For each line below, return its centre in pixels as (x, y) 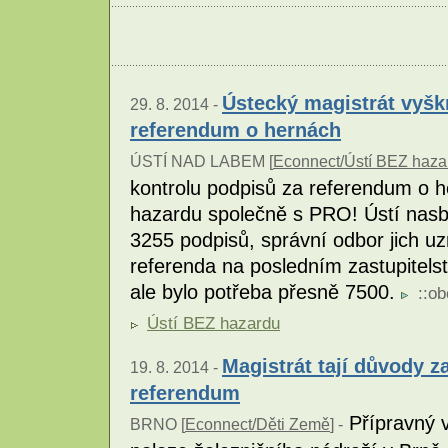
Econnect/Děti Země (257, 425)
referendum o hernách (235, 130)
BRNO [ (157, 425)
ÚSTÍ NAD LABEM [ (201, 162)
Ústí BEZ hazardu (213, 324)
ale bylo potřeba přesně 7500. (265, 292)
